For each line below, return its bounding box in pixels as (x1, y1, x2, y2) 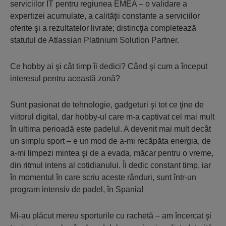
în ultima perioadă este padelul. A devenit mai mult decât (10, 125, 211, 134)
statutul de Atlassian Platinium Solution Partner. (10, 36, 179, 45)
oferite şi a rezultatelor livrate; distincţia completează (10, 24, 196, 33)
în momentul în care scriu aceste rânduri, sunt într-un (10, 173, 196, 182)
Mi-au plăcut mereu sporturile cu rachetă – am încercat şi (10, 211, 211, 220)
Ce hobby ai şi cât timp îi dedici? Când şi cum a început (10, 62, 207, 71)
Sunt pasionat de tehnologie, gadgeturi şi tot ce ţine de (10, 100, 204, 109)
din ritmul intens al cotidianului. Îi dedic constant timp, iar (10, 161, 211, 170)
